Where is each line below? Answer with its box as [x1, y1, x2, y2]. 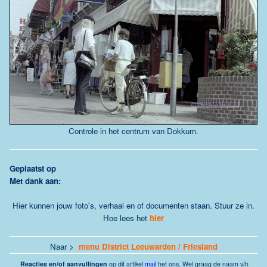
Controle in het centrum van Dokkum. [69, 125, 198, 136]
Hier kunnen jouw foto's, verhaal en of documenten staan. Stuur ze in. [13, 199, 254, 211]
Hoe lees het [103, 212, 147, 223]
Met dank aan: [10, 175, 61, 187]
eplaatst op [15, 162, 56, 174]
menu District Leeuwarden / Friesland [78, 240, 218, 252]
